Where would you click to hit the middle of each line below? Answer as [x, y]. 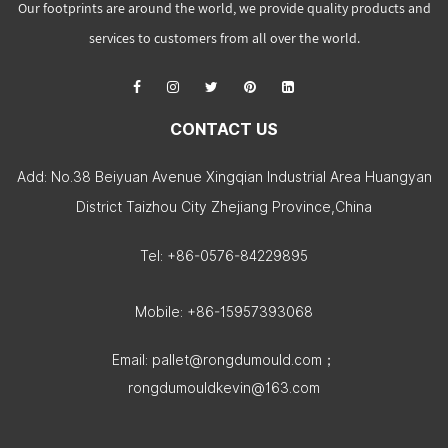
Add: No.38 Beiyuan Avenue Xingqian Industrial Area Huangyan [224, 177]
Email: [132, 360]
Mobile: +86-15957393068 [224, 312]
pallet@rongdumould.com [237, 360]
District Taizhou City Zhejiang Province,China [224, 207]
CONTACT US [224, 129]
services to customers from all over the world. [224, 38]
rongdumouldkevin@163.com [224, 388]
